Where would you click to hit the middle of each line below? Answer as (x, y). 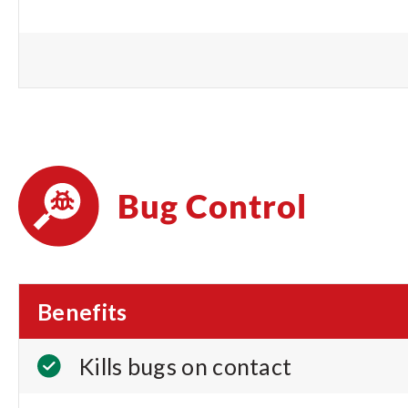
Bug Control (212, 206)
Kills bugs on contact (186, 366)
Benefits (82, 311)
